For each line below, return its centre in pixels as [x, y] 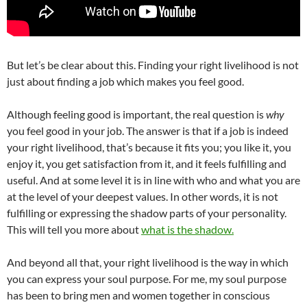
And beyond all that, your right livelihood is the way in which [148, 262]
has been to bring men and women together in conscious [138, 295]
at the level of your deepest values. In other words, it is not [143, 196]
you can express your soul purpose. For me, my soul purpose [147, 279]
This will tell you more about [74, 229]
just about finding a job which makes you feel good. [125, 81]
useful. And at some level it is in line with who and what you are [153, 180]
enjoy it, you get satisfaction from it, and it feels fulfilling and [147, 163]
